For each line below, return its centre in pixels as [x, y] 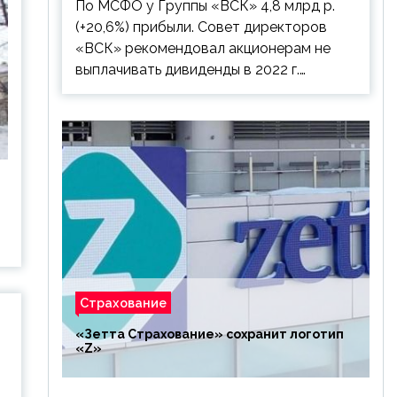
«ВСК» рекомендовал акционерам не [202, 48]
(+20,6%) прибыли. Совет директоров [201, 27]
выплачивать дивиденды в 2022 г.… [190, 70]
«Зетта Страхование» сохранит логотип [209, 334]
